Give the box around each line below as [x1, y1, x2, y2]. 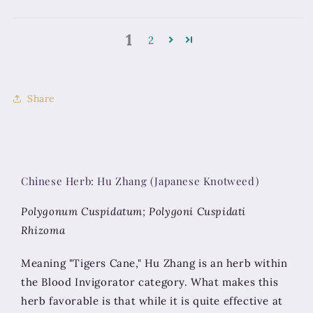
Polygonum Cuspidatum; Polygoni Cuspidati [21, 205, 247, 219]
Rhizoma [21, 224, 66, 238]
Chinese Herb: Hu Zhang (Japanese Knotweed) [21, 174, 259, 189]
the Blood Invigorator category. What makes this [21, 275, 279, 289]
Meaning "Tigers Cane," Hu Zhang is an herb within [21, 256, 288, 270]
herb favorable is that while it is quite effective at [21, 294, 283, 308]
